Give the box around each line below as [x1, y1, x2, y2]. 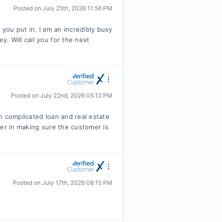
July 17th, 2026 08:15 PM [42, 179, 112, 186]
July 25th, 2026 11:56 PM [43, 4, 112, 12]
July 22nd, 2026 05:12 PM [40, 92, 112, 99]
